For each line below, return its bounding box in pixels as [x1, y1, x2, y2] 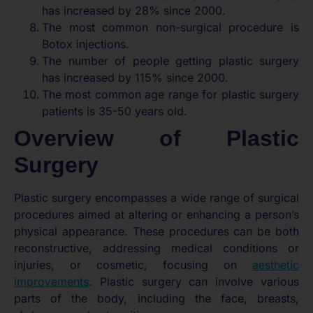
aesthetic [252, 257, 299, 272]
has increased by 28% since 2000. [42, 3, 226, 17]
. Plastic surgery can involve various [89, 274, 299, 289]
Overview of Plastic [14, 125, 299, 151]
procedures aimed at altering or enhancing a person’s [14, 207, 299, 221]
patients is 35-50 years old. [42, 103, 187, 118]
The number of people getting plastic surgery [42, 53, 299, 68]
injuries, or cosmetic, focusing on [14, 257, 252, 272]
